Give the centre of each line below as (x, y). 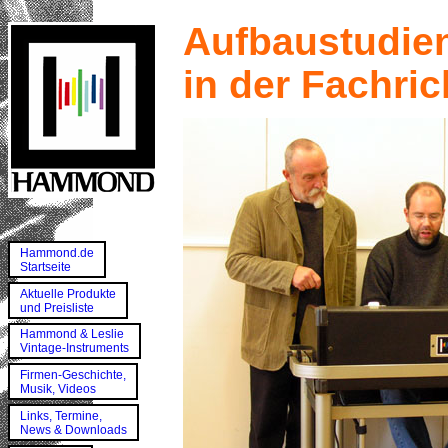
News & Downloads (73, 430)
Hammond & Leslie (72, 334)
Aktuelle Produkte (68, 293)
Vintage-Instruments (74, 348)
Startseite (45, 266)
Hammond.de (57, 252)
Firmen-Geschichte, (73, 375)
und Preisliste (57, 307)
